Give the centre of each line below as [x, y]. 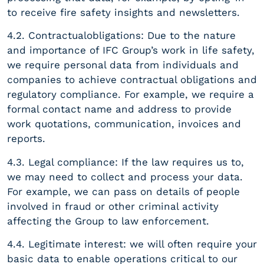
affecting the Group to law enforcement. [108, 221]
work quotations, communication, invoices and [124, 124]
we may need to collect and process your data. [125, 176]
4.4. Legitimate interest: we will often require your [132, 244]
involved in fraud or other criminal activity [113, 206]
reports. [26, 139]
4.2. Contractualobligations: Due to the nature [121, 36]
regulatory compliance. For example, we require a [131, 95]
